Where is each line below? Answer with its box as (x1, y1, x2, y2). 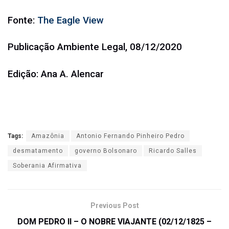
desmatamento (13, 147, 63, 155)
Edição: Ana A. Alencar (8, 68, 104, 80)
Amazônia (31, 132, 64, 140)
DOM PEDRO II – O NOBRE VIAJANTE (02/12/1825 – (17, 217, 212, 227)
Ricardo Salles (149, 147, 197, 155)
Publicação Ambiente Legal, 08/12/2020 (8, 41, 182, 53)
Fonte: (8, 14, 37, 26)
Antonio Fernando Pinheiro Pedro (76, 132, 185, 140)
